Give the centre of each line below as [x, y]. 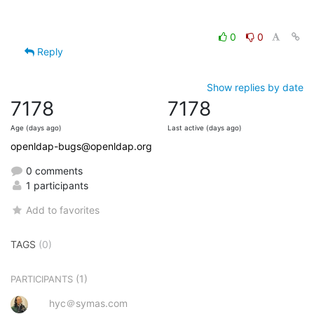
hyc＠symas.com [88, 303]
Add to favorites [63, 210]
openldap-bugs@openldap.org [81, 146]
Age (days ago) [36, 128]
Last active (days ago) [205, 128]
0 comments [53, 171]
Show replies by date [255, 88]
